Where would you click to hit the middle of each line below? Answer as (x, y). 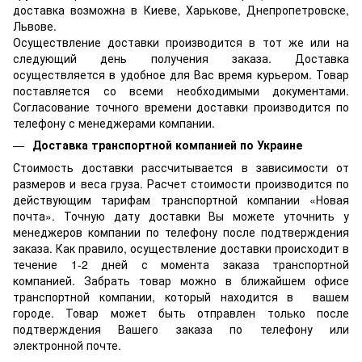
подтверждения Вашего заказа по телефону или (181, 329)
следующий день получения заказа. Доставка (181, 58)
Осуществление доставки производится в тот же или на (181, 42)
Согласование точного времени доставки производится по (181, 106)
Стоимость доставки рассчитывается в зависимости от (181, 168)
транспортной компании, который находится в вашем (181, 297)
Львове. (35, 25)
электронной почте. (67, 345)
